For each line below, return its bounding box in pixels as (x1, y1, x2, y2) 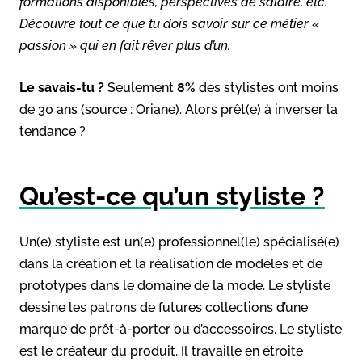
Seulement (104, 79, 177, 95)
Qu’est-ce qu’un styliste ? (19, 180, 325, 211)
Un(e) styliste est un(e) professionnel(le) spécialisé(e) (19, 234, 339, 250)
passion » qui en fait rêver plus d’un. (19, 37, 230, 53)
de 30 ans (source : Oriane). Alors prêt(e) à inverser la (19, 101, 338, 117)
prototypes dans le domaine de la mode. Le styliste (19, 277, 330, 293)
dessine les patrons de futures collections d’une (19, 299, 308, 315)
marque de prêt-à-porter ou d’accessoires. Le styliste (19, 321, 342, 337)
